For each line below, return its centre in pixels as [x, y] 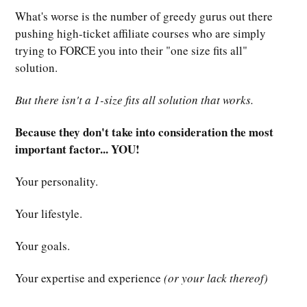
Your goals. [42, 245]
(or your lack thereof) [216, 278]
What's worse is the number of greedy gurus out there [144, 16]
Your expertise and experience [89, 278]
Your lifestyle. [49, 213]
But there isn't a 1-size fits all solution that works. [134, 99]
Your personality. [57, 181]
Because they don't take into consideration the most [144, 132]
